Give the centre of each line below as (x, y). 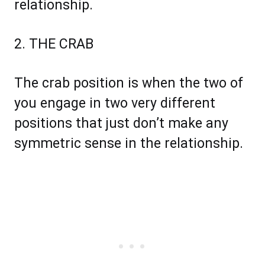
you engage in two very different (115, 104)
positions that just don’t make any (121, 124)
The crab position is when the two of (129, 83)
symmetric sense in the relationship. (129, 144)
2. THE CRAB (54, 44)
